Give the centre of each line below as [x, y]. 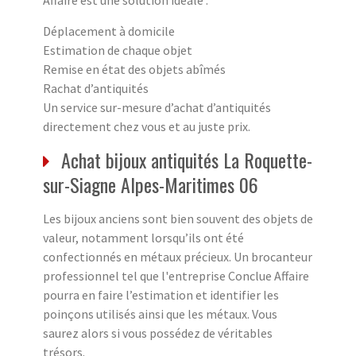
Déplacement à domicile [109, 31]
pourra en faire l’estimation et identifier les [161, 294]
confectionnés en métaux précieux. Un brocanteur [178, 256]
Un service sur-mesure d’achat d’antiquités [157, 107]
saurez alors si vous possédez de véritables [158, 333]
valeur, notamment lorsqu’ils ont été [143, 237]
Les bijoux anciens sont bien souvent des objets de [178, 218]
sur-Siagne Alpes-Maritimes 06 [151, 184]
